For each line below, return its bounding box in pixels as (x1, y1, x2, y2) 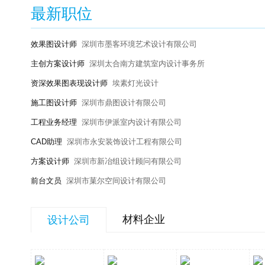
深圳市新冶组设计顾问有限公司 (74, 156, 182, 166)
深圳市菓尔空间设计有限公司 (66, 176, 166, 185)
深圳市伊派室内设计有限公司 (82, 117, 182, 127)
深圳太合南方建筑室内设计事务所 (89, 59, 205, 68)
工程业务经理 (31, 117, 77, 127)
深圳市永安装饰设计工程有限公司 (67, 137, 182, 146)
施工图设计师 (31, 98, 77, 107)
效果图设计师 (31, 39, 77, 49)
